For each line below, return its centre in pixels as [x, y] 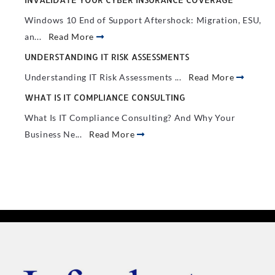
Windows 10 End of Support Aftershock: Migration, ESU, [143, 20]
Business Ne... [57, 134]
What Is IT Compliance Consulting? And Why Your [130, 118]
